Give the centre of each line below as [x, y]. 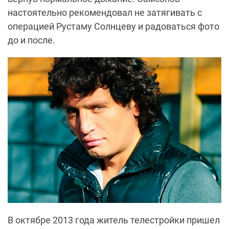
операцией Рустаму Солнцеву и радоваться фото [113, 26]
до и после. [31, 40]
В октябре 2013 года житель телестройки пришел [114, 220]
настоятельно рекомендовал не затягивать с [105, 12]
